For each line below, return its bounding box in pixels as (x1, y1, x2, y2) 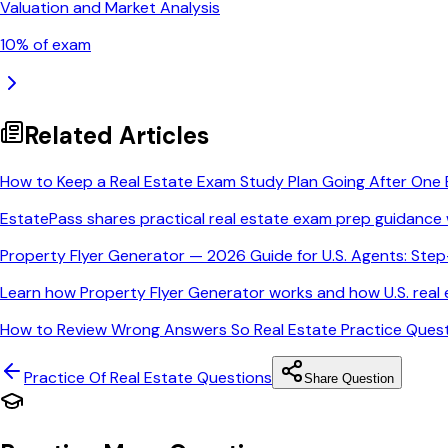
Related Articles (24, 120, 209, 152)
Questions (193, 366, 272, 388)
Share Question (304, 370, 394, 386)
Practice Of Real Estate (24, 366, 193, 388)
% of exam (16, 34, 91, 56)
